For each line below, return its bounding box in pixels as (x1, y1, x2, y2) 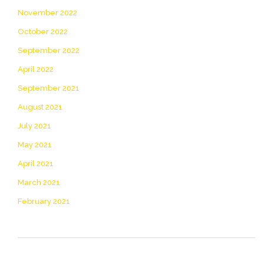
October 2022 (18, 27, 68, 36)
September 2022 (18, 45, 80, 55)
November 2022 (18, 8, 77, 17)
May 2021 (18, 140, 52, 149)
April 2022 (18, 64, 54, 74)
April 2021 (18, 159, 54, 168)
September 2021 (18, 83, 80, 93)
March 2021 (18, 177, 60, 187)
